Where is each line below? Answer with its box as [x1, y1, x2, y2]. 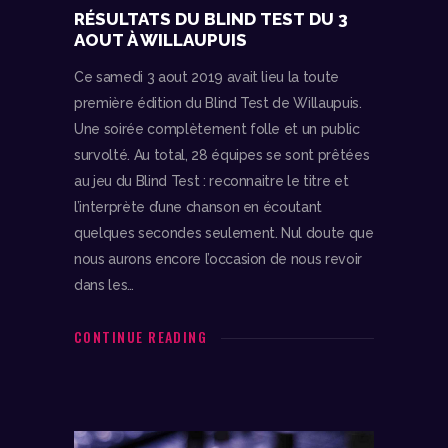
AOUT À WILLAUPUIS [74, 29, 247, 50]
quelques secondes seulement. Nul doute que [74, 224, 374, 241]
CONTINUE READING [74, 325, 208, 347]
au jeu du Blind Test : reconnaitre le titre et [74, 172, 349, 189]
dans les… [74, 276, 134, 293]
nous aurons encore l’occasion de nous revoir [74, 250, 363, 267]
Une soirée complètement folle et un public [74, 120, 360, 137]
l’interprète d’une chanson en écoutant [74, 198, 323, 215]
